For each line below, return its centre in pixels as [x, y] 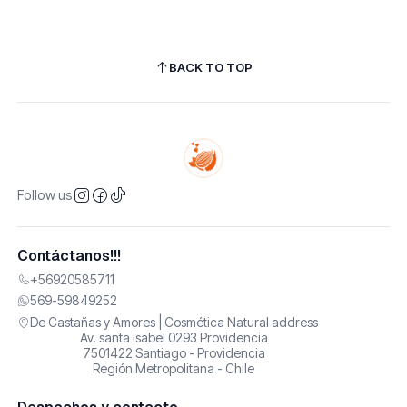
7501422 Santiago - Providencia [174, 352]
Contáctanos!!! [69, 255]
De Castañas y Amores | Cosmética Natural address [174, 322]
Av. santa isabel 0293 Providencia [174, 337]
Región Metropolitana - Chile [174, 368]
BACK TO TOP [210, 68]
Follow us [45, 194]
